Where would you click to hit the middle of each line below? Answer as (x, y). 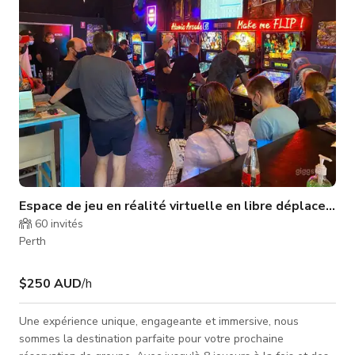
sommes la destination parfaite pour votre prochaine (151, 338)
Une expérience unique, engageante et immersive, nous (159, 321)
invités (65, 223)
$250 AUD (50, 283)
